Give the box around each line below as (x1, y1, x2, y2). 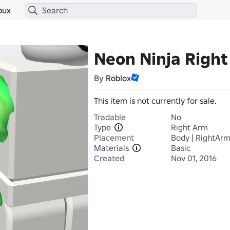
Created (94, 153, 124, 163)
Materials (94, 143, 129, 153)
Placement (94, 132, 134, 143)
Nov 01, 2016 (171, 153, 217, 163)
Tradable (94, 112, 126, 122)
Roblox (106, 73, 131, 83)
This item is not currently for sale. (94, 95, 217, 106)
